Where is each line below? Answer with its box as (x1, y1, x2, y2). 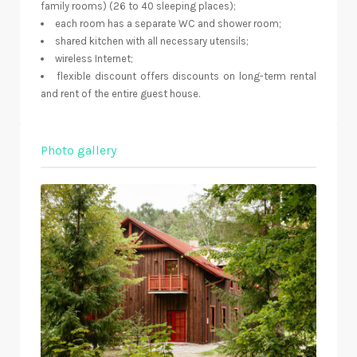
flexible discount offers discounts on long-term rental (56, 70, 317, 83)
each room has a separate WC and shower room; (55, 18, 281, 30)
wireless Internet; (55, 53, 133, 65)
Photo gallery (41, 143, 116, 159)
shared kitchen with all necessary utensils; (55, 35, 249, 48)
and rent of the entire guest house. (41, 88, 200, 100)
